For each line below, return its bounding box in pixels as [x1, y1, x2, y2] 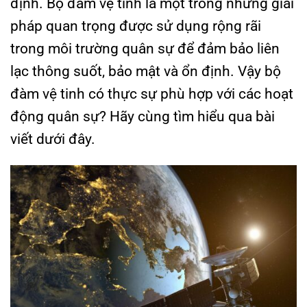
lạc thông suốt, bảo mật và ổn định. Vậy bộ [10, 63, 281, 79]
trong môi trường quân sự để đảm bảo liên [10, 40, 280, 57]
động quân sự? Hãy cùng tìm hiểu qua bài [10, 108, 275, 125]
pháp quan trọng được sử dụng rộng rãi [10, 18, 261, 34]
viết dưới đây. [10, 131, 95, 147]
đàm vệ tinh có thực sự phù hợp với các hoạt [10, 86, 293, 102]
